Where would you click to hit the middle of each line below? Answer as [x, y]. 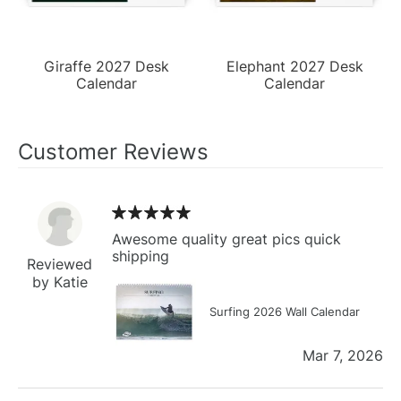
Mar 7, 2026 [343, 355]
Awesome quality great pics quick [226, 239]
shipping [141, 256]
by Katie [60, 282]
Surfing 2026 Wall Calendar [285, 311]
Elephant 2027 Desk [294, 66]
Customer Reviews [113, 151]
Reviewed [60, 264]
